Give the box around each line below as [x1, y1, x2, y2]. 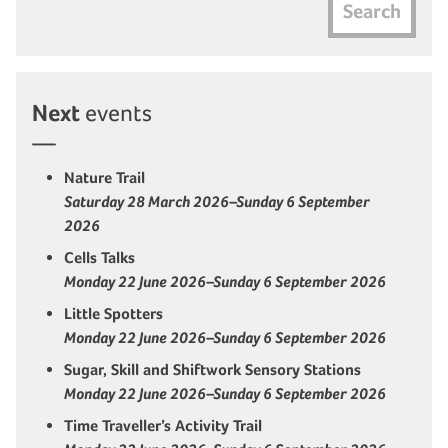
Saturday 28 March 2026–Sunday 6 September [64, 192, 370, 212]
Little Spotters [64, 304, 163, 324]
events [80, 99, 152, 127]
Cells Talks [64, 248, 135, 268]
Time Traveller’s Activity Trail [64, 416, 266, 436]
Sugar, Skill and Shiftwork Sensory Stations [64, 360, 365, 380]
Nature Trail [64, 168, 145, 188]
